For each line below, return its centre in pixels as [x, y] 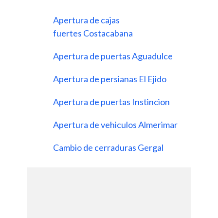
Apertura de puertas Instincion [112, 101]
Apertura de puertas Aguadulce [114, 56]
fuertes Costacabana [94, 33]
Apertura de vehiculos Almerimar [116, 124]
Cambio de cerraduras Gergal [109, 147]
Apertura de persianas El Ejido [110, 79]
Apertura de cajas [86, 20]
